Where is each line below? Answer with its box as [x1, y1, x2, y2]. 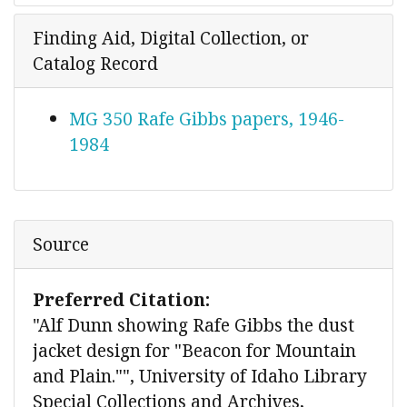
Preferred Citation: [33, 287, 210, 313]
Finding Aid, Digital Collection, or [33, 25, 309, 51]
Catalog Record [33, 51, 158, 76]
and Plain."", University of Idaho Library [33, 363, 367, 389]
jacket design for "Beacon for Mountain [33, 338, 356, 363]
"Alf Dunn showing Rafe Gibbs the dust [33, 313, 354, 338]
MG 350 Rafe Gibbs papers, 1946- [69, 106, 344, 132]
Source [33, 232, 89, 257]
